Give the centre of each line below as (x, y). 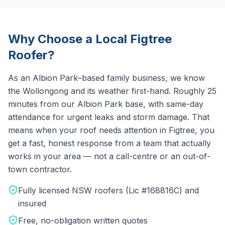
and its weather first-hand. (122, 91)
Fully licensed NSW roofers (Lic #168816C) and (108, 190)
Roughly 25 (195, 91)
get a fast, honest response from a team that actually (109, 143)
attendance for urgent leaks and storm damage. (99, 117)
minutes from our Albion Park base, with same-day (106, 104)
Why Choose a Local (69, 39)
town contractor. (40, 169)
